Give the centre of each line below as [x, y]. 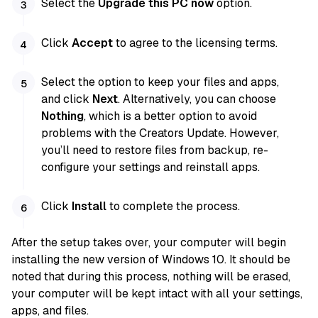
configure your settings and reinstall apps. [151, 167]
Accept [93, 43]
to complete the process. [174, 207]
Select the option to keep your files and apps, [160, 82]
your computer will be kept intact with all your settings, [157, 294]
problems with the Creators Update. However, [160, 133]
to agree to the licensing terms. [196, 43]
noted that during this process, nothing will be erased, [151, 277]
